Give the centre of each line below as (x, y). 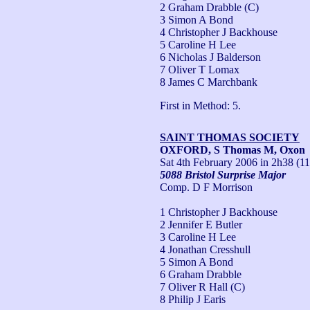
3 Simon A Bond (197, 19)
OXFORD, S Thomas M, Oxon (232, 149)
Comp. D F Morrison (206, 187)
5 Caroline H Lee (198, 44)
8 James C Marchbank (209, 82)
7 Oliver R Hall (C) (202, 286)
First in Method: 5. (200, 105)
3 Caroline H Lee (198, 237)
